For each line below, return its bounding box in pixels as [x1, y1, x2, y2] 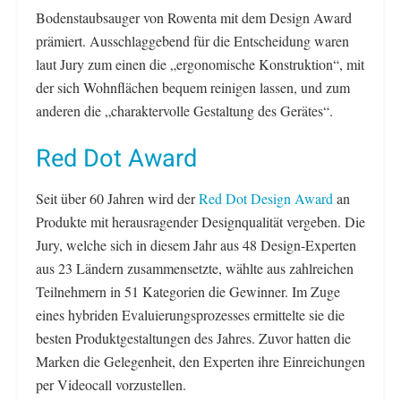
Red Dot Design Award [199, 189, 333, 209]
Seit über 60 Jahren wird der [36, 189, 199, 209]
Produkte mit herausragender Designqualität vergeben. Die [36, 212, 365, 232]
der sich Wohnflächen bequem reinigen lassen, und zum [36, 77, 350, 97]
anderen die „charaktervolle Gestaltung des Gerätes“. [36, 100, 333, 120]
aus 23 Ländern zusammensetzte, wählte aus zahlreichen [36, 259, 354, 278]
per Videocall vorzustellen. [36, 375, 186, 395]
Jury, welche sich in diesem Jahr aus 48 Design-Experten [36, 235, 356, 255]
